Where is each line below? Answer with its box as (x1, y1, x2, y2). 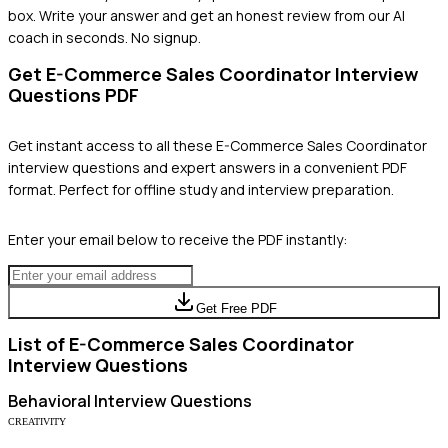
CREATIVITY (8, 415, 66, 427)
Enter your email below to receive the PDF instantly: (8, 229, 347, 249)
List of (8, 331, 69, 356)
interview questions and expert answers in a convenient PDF (8, 157, 407, 177)
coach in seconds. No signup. (8, 27, 201, 47)
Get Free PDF (195, 300, 277, 316)
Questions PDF (8, 82, 139, 107)
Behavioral (8, 389, 91, 412)
